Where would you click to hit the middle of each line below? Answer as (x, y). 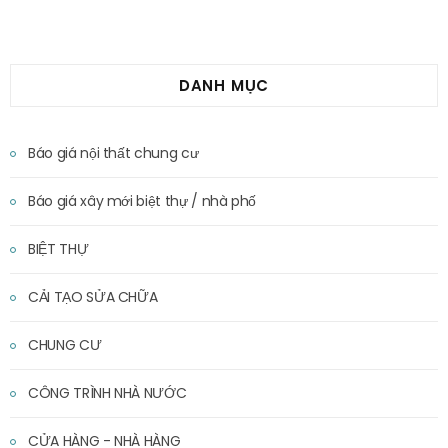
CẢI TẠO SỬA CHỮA (93, 297)
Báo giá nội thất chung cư (113, 153)
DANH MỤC (224, 86)
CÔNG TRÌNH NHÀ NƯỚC (107, 393)
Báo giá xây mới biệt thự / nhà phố (142, 201)
